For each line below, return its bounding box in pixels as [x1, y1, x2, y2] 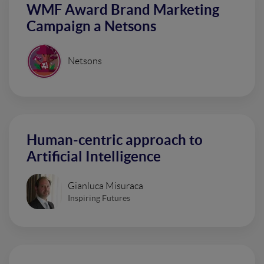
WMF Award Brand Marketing [27, 2, 219, 18]
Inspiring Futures [68, 193, 130, 203]
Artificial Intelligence [27, 148, 161, 164]
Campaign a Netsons [27, 18, 156, 34]
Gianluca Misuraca [68, 180, 143, 191]
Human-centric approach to [27, 132, 203, 148]
